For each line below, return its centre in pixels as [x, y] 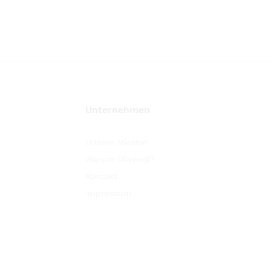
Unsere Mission [116, 142]
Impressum [108, 193]
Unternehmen [117, 109]
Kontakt [101, 176]
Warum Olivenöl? [120, 159]
